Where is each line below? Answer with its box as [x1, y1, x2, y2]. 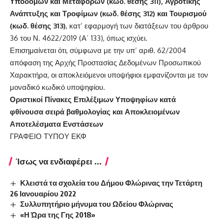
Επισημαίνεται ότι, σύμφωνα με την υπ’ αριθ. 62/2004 [10, 46, 186, 55]
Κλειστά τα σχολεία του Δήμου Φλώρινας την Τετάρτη [20, 178, 203, 187]
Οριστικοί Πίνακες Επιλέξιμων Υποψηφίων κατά [10, 95, 176, 104]
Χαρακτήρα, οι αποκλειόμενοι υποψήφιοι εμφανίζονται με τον [10, 70, 208, 80]
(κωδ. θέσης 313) [10, 21, 66, 30]
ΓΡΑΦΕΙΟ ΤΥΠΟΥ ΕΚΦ [10, 132, 86, 141]
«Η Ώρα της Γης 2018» [20, 210, 96, 219]
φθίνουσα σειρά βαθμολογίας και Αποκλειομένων [10, 107, 180, 116]
